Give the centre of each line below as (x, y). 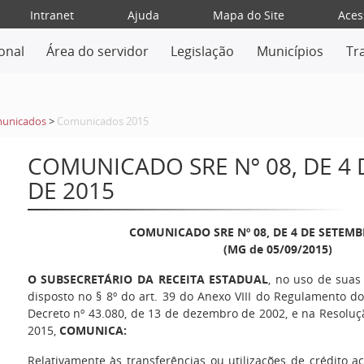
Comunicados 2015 (102, 121)
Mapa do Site (248, 15)
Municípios (290, 51)
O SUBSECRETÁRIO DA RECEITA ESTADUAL (148, 279)
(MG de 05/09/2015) (277, 249)
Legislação (203, 51)
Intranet (52, 15)
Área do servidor (97, 51)
